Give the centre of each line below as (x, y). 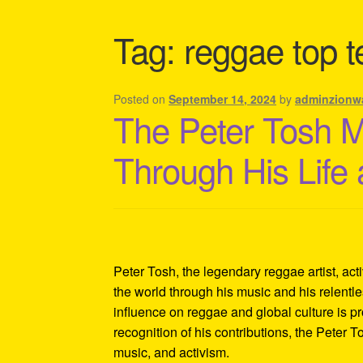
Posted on (141, 98)
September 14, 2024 (223, 98)
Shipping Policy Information (193, 32)
